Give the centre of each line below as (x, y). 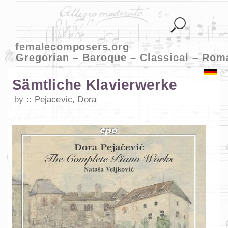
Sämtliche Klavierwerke (95, 85)
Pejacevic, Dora (65, 100)
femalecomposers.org (72, 47)
